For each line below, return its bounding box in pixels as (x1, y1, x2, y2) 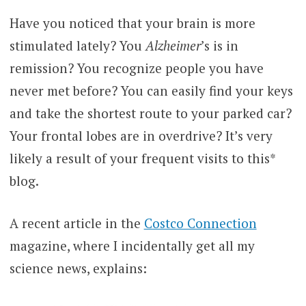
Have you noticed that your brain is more (9, 14, 255, 32)
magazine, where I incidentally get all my (9, 236, 255, 254)
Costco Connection (143, 214, 257, 232)
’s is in (200, 37, 238, 55)
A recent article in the (9, 214, 144, 232)
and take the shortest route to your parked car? (9, 105, 292, 122)
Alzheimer (145, 37, 201, 55)
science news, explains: (9, 259, 147, 277)
